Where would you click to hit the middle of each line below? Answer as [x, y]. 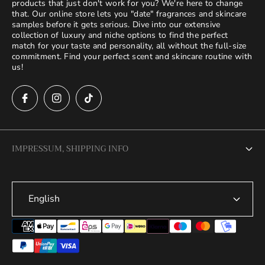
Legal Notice [39, 181]
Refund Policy [41, 251]
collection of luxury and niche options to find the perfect [120, 35]
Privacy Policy [41, 227]
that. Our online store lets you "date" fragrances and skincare [129, 14]
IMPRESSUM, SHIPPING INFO [70, 149]
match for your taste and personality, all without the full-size [129, 46]
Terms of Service [48, 204]
